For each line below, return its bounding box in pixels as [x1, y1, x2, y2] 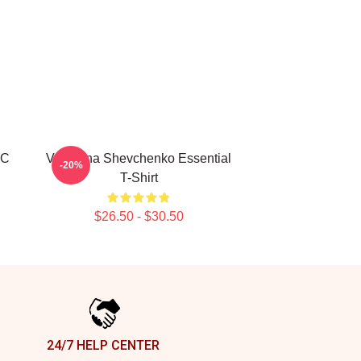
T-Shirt [119, 171, 158, 185]
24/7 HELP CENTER [47, 338, 160, 353]
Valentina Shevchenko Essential [46, 151, 231, 165]
